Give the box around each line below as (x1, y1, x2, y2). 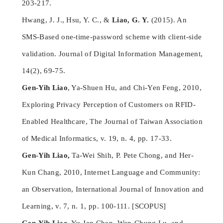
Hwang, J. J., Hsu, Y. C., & (22, 16, 112, 24)
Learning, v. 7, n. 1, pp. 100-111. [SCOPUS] (22, 202, 166, 211)
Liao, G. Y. (111, 16, 149, 24)
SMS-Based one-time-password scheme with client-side (22, 33, 202, 41)
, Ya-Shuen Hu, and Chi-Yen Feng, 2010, (67, 84, 202, 92)
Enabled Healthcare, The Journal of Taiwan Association (22, 117, 203, 126)
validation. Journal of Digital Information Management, (22, 50, 203, 58)
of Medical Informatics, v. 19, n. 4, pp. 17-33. (22, 134, 172, 143)
